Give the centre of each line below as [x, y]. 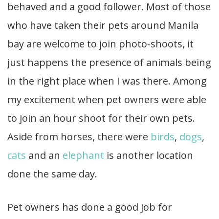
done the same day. [52, 174]
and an [44, 155]
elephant [85, 155]
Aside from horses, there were [78, 137]
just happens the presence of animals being [109, 63]
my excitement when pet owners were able [107, 100]
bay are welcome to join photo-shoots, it [100, 44]
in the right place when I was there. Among [107, 81]
